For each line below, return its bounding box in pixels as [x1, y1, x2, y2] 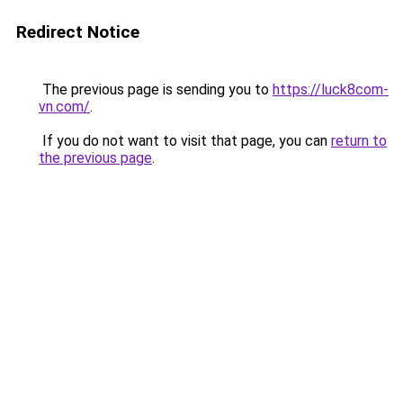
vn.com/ [39, 98, 90, 115]
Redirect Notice [16, 22, 139, 42]
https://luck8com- [273, 81, 389, 98]
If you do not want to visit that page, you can [39, 132, 331, 149]
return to [331, 132, 387, 149]
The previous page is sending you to [39, 81, 273, 98]
